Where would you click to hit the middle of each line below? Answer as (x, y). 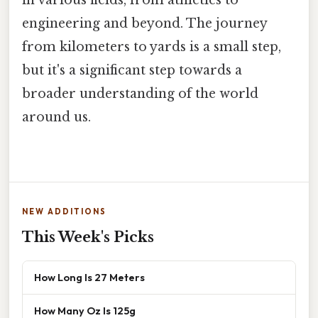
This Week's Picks (88, 237)
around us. (56, 117)
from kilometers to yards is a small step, (152, 47)
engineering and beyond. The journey (144, 24)
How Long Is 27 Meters (89, 278)
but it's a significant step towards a (132, 71)
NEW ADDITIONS (64, 212)
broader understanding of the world (140, 94)
